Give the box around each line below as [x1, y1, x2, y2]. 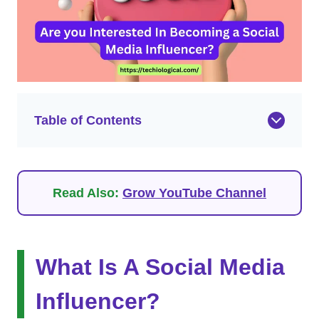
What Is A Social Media [36, 254, 285, 280]
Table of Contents [34, 113, 142, 127]
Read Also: [53, 186, 122, 200]
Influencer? [36, 288, 160, 314]
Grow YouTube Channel [122, 186, 266, 200]
